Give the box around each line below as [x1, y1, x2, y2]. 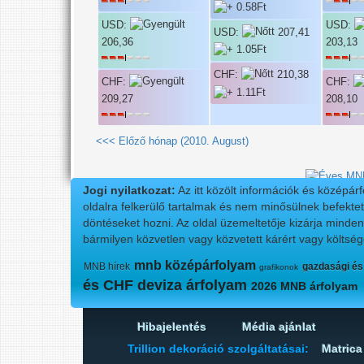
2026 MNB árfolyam [251, 279, 357, 292]
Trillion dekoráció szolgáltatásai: [128, 341, 312, 355]
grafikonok [259, 262, 298, 271]
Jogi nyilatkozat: [83, 183, 175, 197]
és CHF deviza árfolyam [83, 276, 251, 293]
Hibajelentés [137, 319, 206, 333]
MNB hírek [84, 260, 130, 272]
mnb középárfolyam [134, 258, 256, 272]
